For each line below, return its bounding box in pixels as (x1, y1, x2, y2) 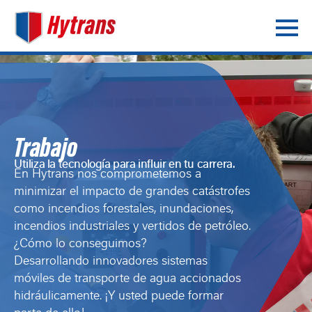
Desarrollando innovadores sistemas (14, 256, 208, 268)
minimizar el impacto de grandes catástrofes (14, 186, 250, 198)
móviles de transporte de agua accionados (14, 273, 241, 286)
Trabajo (14, 136, 77, 164)
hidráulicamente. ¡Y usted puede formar (14, 290, 224, 303)
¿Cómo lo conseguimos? (14, 238, 147, 251)
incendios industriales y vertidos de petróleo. (14, 221, 251, 233)
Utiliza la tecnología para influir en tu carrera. (14, 159, 235, 171)
